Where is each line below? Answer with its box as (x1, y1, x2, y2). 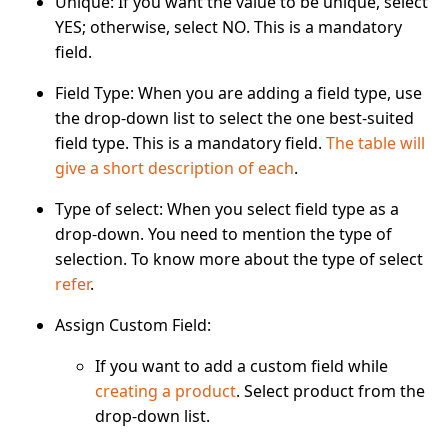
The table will (322, 131, 425, 154)
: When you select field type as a (159, 197, 399, 220)
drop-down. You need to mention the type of (55, 222, 392, 245)
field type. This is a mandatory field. (55, 131, 322, 154)
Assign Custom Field (55, 313, 207, 336)
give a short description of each (55, 156, 294, 179)
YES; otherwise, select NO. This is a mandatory (55, 15, 402, 38)
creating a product (95, 379, 236, 402)
